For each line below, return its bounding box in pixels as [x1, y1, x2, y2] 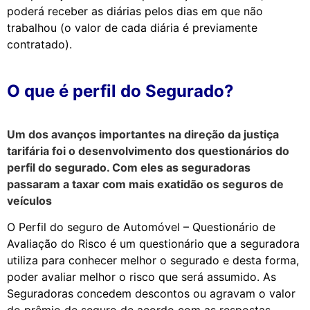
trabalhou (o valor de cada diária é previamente [7, 20, 257, 35]
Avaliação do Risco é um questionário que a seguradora [7, 237, 300, 251]
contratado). [7, 37, 72, 51]
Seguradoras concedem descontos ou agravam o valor [7, 286, 295, 301]
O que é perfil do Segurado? [7, 80, 234, 101]
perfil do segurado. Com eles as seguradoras [7, 160, 250, 174]
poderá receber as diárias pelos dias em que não [7, 3, 263, 18]
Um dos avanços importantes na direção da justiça [7, 127, 279, 141]
